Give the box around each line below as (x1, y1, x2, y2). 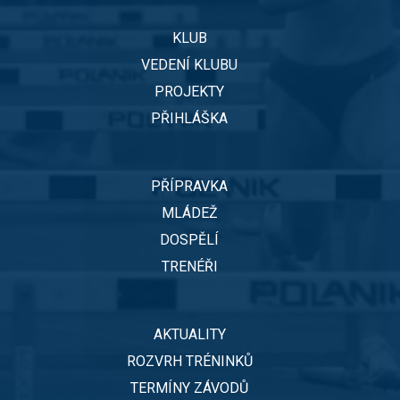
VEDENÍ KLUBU (141, 56, 237, 74)
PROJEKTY (154, 83, 224, 101)
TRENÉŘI (161, 258, 218, 276)
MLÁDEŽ (161, 204, 218, 222)
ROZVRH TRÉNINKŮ (126, 353, 253, 371)
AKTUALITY (153, 326, 226, 344)
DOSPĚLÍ (160, 231, 219, 249)
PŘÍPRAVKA (151, 178, 228, 196)
